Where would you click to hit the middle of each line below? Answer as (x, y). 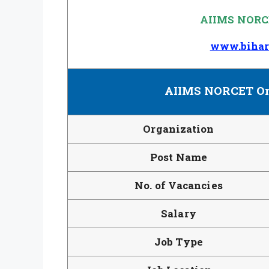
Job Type (179, 241)
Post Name (179, 157)
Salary (179, 213)
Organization (179, 128)
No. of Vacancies (179, 185)
